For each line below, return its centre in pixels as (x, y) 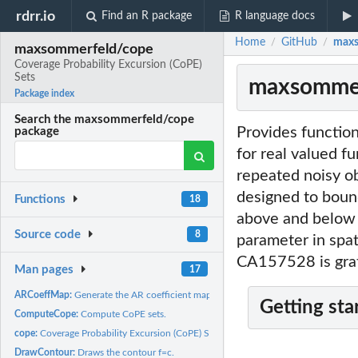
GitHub (299, 43)
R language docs (274, 16)
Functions (40, 200)
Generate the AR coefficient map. (145, 294)
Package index (45, 94)
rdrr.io (36, 16)
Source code (48, 235)
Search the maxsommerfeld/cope (105, 120)
